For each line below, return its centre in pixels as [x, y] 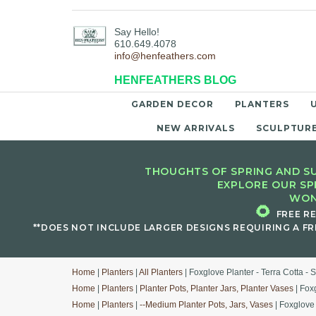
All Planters [161, 272]
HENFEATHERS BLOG [175, 80]
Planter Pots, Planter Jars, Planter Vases [217, 288]
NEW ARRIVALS [196, 128]
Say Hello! [137, 32]
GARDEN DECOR [172, 104]
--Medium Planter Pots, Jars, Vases [206, 305]
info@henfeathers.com [165, 56]
